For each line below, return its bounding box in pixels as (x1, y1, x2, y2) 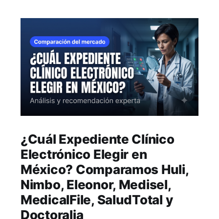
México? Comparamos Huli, (20, 161, 189, 177)
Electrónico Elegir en (20, 146, 147, 162)
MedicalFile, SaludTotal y (20, 192, 173, 207)
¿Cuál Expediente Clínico (20, 131, 175, 147)
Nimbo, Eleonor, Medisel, (20, 176, 171, 192)
